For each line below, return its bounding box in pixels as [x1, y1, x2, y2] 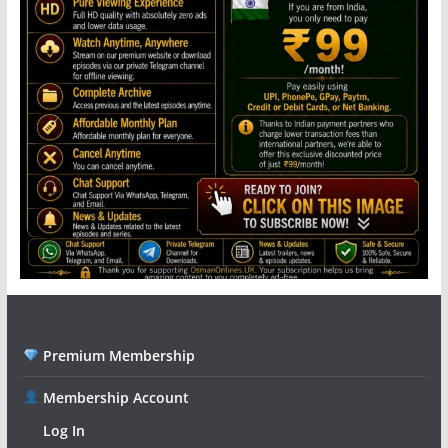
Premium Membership [38, 346, 195, 366]
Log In [42, 421, 85, 441]
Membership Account [38, 388, 189, 408]
